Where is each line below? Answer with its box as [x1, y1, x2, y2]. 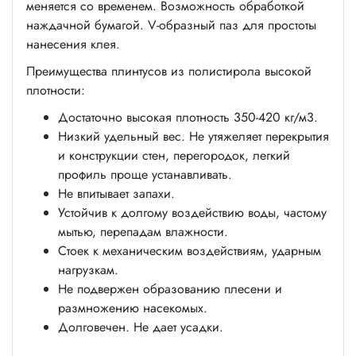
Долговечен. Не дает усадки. [58, 317, 223, 336]
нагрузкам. [58, 260, 118, 279]
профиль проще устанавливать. [58, 164, 232, 184]
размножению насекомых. [58, 298, 207, 317]
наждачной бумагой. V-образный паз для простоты [26, 15, 316, 34]
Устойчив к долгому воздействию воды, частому [58, 203, 327, 222]
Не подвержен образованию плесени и [58, 279, 282, 298]
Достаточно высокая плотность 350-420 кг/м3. [58, 107, 318, 126]
